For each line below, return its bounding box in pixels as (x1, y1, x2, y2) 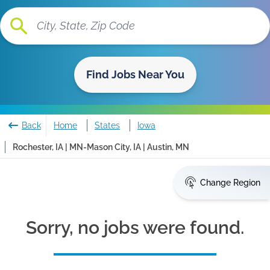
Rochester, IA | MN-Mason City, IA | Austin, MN (13, 142, 189, 152)
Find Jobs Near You (86, 68, 184, 81)
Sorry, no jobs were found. (26, 217, 244, 238)
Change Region (200, 178, 260, 187)
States (95, 121, 120, 130)
